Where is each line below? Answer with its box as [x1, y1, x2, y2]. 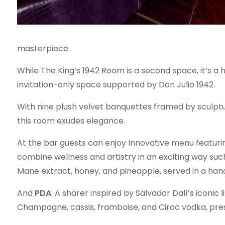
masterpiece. [17, 43, 70, 54]
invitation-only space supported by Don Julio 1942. [17, 79, 215, 90]
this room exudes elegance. [17, 115, 125, 127]
